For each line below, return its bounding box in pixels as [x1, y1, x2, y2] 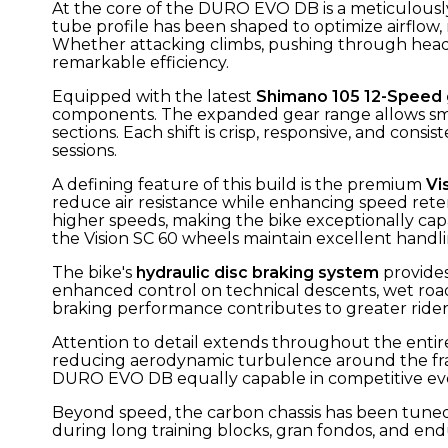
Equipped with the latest [52, 86, 256, 106]
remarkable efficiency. [52, 52, 229, 72]
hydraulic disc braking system [136, 262, 379, 282]
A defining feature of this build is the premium [52, 174, 426, 194]
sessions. [52, 140, 117, 160]
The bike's [52, 262, 136, 282]
